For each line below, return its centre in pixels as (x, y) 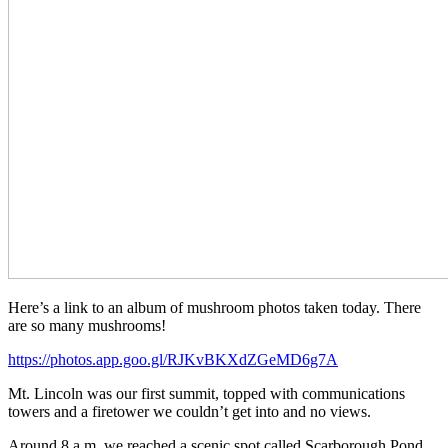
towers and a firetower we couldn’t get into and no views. (189, 411)
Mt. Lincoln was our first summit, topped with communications (206, 393)
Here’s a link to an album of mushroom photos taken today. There (214, 307)
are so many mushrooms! (87, 325)
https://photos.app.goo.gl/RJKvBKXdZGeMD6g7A (173, 359)
